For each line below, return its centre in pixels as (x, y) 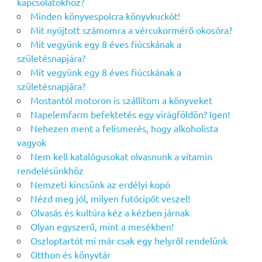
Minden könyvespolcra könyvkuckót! (105, 16)
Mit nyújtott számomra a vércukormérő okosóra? (131, 30)
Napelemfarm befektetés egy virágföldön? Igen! (130, 114)
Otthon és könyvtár (70, 255)
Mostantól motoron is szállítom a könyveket (121, 100)
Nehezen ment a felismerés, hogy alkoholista (124, 128)
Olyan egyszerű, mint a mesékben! (102, 227)
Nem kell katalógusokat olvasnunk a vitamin (121, 156)
